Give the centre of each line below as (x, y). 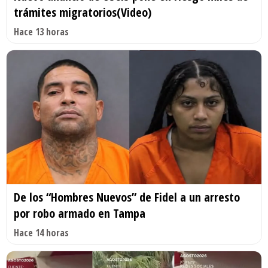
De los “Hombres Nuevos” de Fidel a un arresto (127, 197)
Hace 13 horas (41, 31)
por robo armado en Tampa (80, 213)
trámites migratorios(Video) (83, 12)
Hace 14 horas (41, 232)
